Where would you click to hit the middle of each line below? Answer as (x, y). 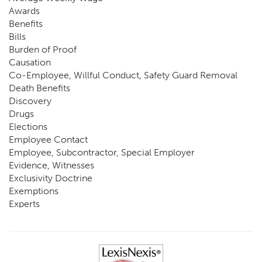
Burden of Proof (43, 49)
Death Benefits (39, 88)
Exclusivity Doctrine (51, 178)
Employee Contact (48, 139)
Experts (24, 204)
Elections (28, 127)
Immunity (29, 255)
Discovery (30, 101)
